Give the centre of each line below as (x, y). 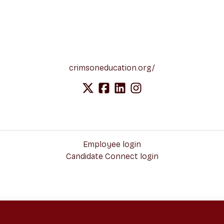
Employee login (112, 144)
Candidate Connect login (112, 156)
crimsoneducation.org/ (112, 68)
